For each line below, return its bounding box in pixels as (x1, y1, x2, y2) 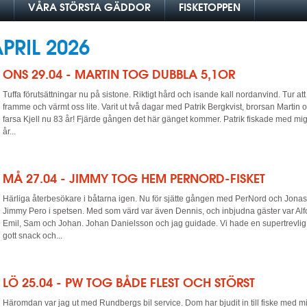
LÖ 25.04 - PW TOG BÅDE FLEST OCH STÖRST (3, 275, 255, 290)
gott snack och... (3, 231, 62, 241)
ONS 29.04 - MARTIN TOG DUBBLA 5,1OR (3, 66, 235, 82)
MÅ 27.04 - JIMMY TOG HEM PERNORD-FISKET (3, 171, 265, 186)
